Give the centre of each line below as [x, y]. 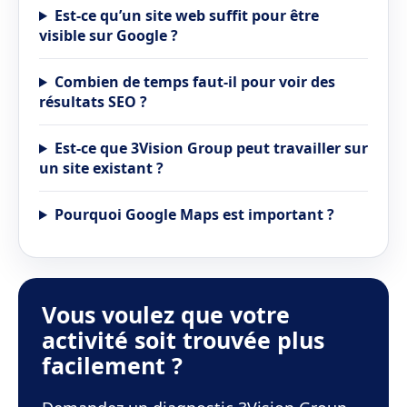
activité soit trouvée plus [183, 340]
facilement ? [112, 365]
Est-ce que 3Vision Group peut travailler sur [211, 148]
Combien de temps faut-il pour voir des [194, 82]
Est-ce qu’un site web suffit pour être [186, 15]
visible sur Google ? [109, 35]
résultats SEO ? [93, 102]
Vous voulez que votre [166, 314]
